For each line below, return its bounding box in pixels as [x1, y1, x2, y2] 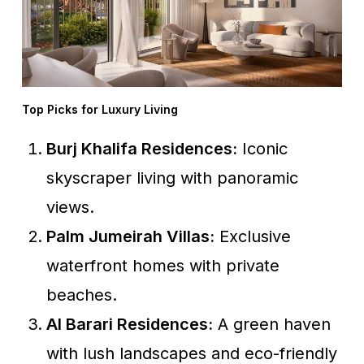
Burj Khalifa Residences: [45, 138, 237, 158]
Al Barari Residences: [45, 314, 213, 334]
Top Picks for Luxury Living [21, 102, 178, 116]
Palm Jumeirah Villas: [45, 226, 214, 246]
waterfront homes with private [45, 255, 279, 275]
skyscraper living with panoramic [45, 167, 298, 188]
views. [45, 197, 94, 217]
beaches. [45, 284, 117, 305]
